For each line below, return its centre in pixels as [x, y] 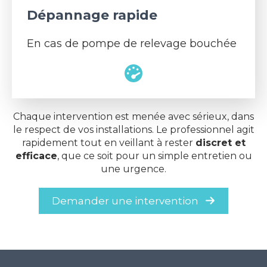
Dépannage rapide [92, 15]
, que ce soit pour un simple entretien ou [154, 156]
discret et [220, 142]
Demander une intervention [125, 201]
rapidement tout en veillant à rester [108, 142]
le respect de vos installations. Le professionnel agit [133, 129]
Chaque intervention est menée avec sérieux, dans [133, 116]
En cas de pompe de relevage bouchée [132, 43]
